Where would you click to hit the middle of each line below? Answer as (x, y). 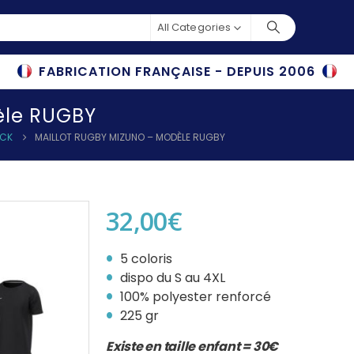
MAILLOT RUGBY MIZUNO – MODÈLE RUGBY (130, 137)
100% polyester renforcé (196, 297)
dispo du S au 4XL (173, 278)
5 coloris (146, 259)
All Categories (194, 27)
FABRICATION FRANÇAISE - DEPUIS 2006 (177, 72)
